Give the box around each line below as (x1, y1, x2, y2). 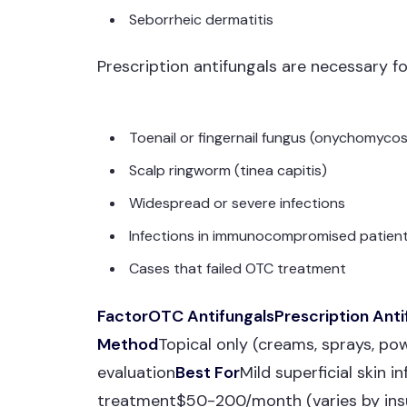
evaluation (97, 361, 176, 383)
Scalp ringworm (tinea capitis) (129, 161, 328, 181)
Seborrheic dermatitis (129, 9, 274, 29)
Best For (175, 361, 241, 383)
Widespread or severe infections (129, 194, 346, 213)
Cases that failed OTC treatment (129, 259, 347, 279)
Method (97, 333, 159, 355)
